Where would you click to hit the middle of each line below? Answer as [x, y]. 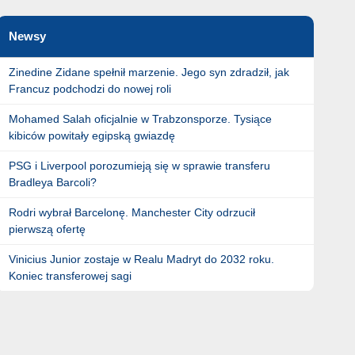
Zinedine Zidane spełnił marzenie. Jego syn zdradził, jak [149, 72]
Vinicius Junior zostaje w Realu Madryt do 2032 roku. [141, 259]
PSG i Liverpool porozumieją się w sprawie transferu [139, 166]
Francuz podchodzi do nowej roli [90, 89]
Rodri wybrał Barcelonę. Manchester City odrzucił [132, 212]
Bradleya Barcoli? [52, 182]
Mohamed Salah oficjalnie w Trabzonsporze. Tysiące [140, 119]
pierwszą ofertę [47, 229]
